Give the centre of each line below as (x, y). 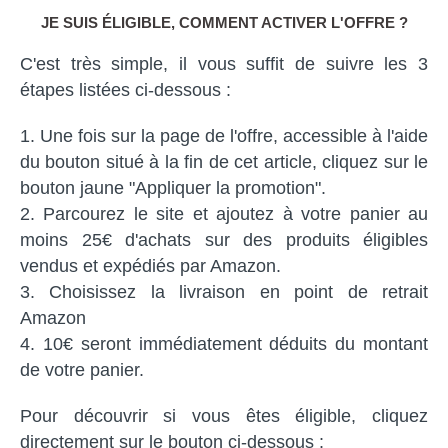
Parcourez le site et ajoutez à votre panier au (236, 213)
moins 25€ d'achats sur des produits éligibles (224, 239)
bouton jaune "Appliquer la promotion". (173, 187)
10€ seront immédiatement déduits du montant (235, 343)
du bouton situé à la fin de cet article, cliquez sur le (224, 161)
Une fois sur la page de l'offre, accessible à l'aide (234, 135)
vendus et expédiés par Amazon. (150, 265)
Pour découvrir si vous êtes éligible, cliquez (224, 415)
